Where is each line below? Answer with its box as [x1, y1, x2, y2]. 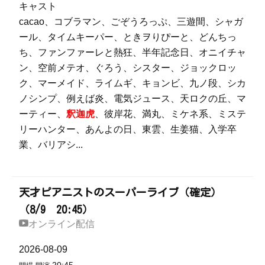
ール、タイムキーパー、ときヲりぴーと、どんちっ [19, 32, 237, 42]
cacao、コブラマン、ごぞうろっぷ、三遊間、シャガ [19, 17, 243, 27]
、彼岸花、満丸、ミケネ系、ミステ [95, 109, 246, 119]
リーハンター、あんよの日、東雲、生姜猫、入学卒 [19, 124, 237, 134]
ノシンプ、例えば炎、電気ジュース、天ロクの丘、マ [19, 93, 246, 104]
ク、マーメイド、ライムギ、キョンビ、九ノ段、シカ [19, 78, 246, 88]
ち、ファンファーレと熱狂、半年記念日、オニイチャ [19, 47, 246, 57]
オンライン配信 [28, 218, 95, 228]
